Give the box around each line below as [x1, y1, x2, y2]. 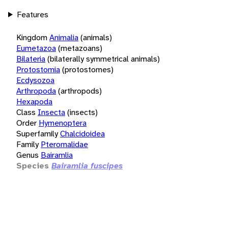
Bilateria [16, 53, 45, 64]
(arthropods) [58, 85, 102, 96]
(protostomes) [62, 64, 113, 75]
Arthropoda [16, 85, 56, 96]
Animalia [49, 32, 78, 43]
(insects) [67, 106, 98, 118]
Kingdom [16, 32, 47, 43]
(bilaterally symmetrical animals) [47, 53, 160, 64]
